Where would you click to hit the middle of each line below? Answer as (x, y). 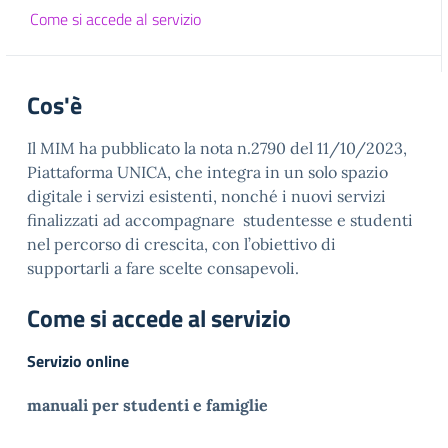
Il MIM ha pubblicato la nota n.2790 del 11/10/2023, (217, 148)
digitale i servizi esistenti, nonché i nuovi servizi (208, 196)
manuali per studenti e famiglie (147, 405)
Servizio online (78, 361)
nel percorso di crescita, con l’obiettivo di (181, 244)
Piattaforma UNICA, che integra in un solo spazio (207, 172)
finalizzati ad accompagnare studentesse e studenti (220, 220)
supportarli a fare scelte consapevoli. (163, 268)
